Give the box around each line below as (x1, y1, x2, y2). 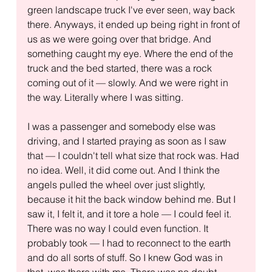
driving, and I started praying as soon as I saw (27, 134, 229, 147)
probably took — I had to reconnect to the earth (27, 236, 233, 249)
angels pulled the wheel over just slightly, (27, 178, 208, 191)
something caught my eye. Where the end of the (27, 47, 236, 59)
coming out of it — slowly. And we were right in (27, 76, 231, 89)
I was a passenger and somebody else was (27, 120, 218, 132)
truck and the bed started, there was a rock (27, 61, 214, 74)
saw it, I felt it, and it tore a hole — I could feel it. (27, 207, 234, 220)
